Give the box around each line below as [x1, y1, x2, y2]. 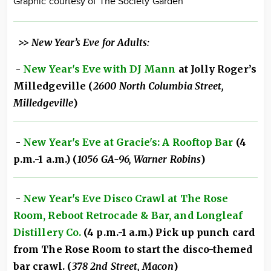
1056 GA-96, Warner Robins [77, 153, 201, 166]
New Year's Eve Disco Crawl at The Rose [23, 192, 229, 205]
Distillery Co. [13, 226, 82, 239]
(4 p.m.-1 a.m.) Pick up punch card [81, 226, 255, 239]
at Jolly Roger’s [175, 63, 256, 76]
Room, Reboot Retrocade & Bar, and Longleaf [13, 209, 243, 222]
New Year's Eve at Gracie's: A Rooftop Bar [23, 136, 233, 149]
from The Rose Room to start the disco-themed [13, 243, 253, 256]
